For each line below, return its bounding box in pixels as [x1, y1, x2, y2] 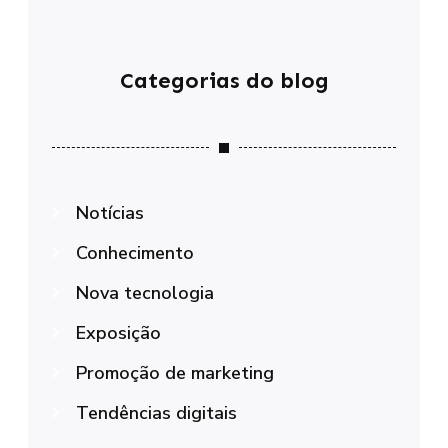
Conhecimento [76, 240, 194, 265]
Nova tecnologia [76, 280, 214, 305]
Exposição [76, 320, 161, 345]
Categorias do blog [119, 66, 329, 94]
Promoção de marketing [76, 360, 274, 385]
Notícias [76, 200, 144, 225]
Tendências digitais [76, 400, 237, 425]
